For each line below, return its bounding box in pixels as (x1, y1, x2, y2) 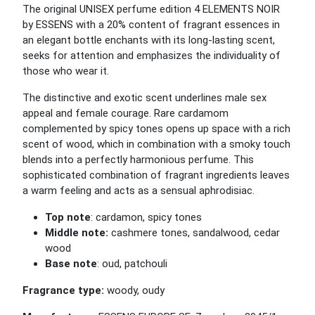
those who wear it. (22, 65, 112, 77)
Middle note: (45, 226, 108, 239)
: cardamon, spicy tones (91, 211, 202, 224)
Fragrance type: (22, 284, 104, 297)
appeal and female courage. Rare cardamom (22, 107, 229, 120)
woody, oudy (104, 284, 165, 297)
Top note (45, 211, 91, 224)
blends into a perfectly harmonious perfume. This (22, 153, 254, 166)
